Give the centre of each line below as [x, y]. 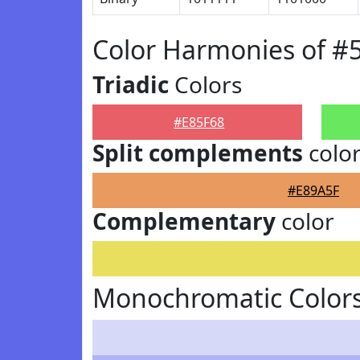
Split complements [198, 153]
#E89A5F [313, 190]
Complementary [184, 221]
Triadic [131, 84]
